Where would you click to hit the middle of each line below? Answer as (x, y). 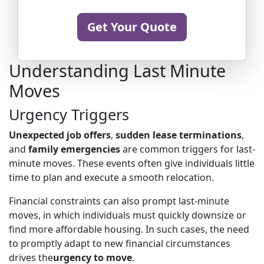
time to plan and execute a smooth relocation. (111, 177)
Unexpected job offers (60, 135)
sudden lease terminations (179, 135)
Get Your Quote (132, 27)
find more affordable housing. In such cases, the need (129, 229)
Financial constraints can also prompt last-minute (119, 201)
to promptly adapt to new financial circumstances (120, 243)
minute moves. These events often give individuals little (132, 163)
